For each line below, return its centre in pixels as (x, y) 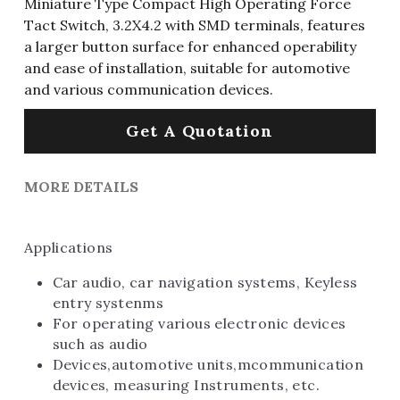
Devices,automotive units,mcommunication (208, 364)
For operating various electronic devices (199, 323)
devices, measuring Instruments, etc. (186, 385)
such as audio (102, 344)
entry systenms (110, 303)
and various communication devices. (148, 89)
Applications (68, 247)
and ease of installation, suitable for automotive (187, 68)
